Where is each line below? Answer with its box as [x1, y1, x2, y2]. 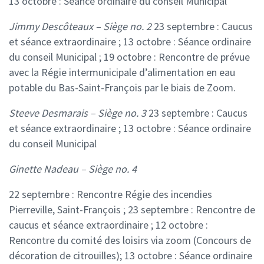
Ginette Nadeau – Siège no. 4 [9, 162, 137, 176]
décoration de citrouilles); [9, 249, 122, 263]
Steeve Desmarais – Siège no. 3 [9, 106, 146, 120]
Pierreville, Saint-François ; [9, 203, 126, 217]
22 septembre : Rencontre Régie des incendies [9, 187, 212, 202]
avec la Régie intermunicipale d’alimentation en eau [9, 65, 235, 80]
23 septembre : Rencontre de [126, 203, 255, 217]
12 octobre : [153, 218, 208, 232]
